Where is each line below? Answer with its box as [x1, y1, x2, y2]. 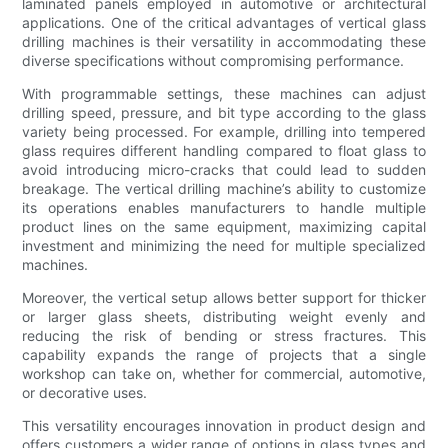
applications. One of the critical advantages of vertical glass [22, 14, 426, 32]
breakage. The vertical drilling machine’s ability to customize [22, 180, 426, 198]
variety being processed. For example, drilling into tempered [22, 123, 426, 141]
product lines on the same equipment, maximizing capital [22, 218, 426, 236]
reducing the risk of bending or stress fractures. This [22, 327, 426, 345]
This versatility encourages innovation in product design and [22, 417, 426, 435]
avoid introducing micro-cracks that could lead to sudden [22, 161, 426, 179]
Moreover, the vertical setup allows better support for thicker [22, 289, 426, 307]
